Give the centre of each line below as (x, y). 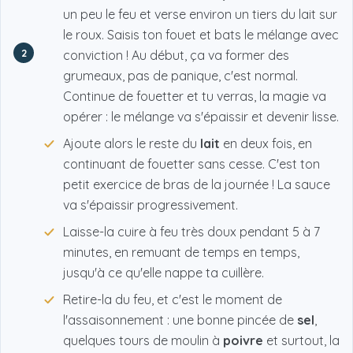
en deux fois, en (266, 144)
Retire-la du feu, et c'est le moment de (173, 300)
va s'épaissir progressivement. (150, 205)
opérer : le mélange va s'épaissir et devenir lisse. (201, 117)
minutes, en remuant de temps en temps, (181, 253)
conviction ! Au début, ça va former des (176, 56)
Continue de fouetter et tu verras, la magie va (195, 97)
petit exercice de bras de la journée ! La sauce (197, 185)
